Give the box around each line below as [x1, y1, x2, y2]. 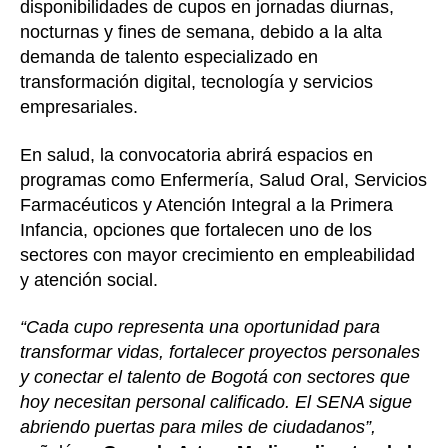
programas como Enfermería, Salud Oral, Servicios [20, 169, 427, 190]
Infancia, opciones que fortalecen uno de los [20, 219, 372, 240]
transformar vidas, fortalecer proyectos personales [20, 342, 420, 363]
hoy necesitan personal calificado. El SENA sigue [20, 392, 412, 413]
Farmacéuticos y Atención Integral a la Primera [20, 194, 393, 215]
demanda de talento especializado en [20, 47, 318, 68]
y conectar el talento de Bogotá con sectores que [20, 367, 410, 388]
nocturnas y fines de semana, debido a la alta [20, 22, 382, 43]
